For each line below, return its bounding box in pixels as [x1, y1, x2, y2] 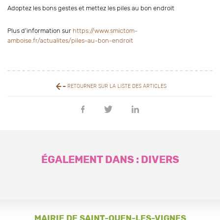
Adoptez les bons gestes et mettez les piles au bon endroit [7, 4, 174, 12]
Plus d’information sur [7, 27, 73, 34]
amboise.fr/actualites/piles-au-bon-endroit [7, 36, 133, 44]
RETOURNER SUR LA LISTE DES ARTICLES [66, 82, 166, 89]
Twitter [111, 120, 132, 128]
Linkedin [138, 120, 164, 128]
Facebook [84, 120, 112, 128]
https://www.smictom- [73, 27, 137, 34]
